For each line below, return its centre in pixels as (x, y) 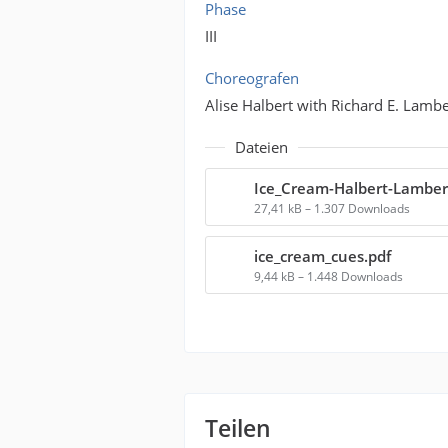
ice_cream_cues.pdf (323, 256)
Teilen (238, 428)
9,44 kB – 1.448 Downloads (329, 276)
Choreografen (252, 78)
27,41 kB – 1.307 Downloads (332, 208)
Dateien (262, 147)
